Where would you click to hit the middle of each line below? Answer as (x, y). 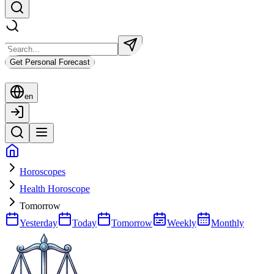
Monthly (228, 223)
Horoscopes (43, 171)
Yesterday (39, 223)
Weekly (182, 223)
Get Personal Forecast (50, 62)
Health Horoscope (55, 188)
